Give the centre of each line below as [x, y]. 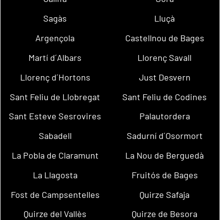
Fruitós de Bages [165, 175]
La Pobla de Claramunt [55, 155]
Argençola [55, 38]
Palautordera [165, 116]
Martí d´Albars [55, 57]
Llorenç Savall [165, 57]
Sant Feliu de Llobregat [55, 96]
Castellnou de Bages [165, 38]
